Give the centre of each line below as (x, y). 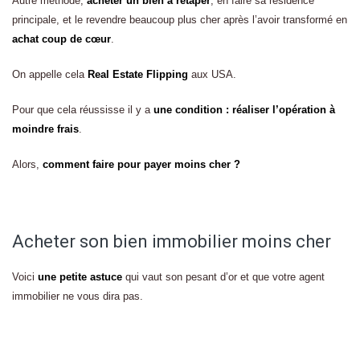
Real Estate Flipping (138, 74)
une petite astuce (80, 277)
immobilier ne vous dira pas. (78, 296)
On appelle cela (50, 74)
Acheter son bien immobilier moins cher (172, 241)
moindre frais (45, 129)
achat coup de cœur (61, 39)
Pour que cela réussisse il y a (83, 110)
